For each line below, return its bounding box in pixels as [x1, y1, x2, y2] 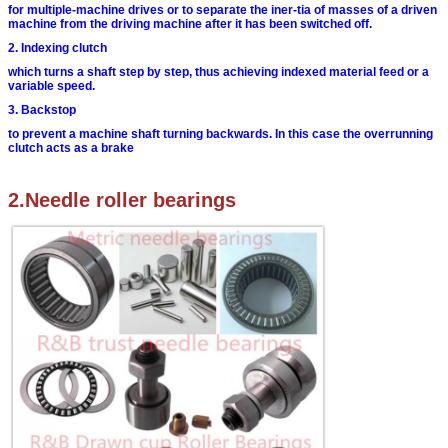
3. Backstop [8, 103, 76, 118]
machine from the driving [8, 17, 150, 32]
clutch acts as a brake [8, 141, 134, 156]
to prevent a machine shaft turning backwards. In [8, 127, 285, 142]
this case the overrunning [288, 127, 433, 142]
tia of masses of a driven [297, 3, 437, 18]
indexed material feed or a [281, 65, 429, 80]
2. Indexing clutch [8, 41, 107, 56]
